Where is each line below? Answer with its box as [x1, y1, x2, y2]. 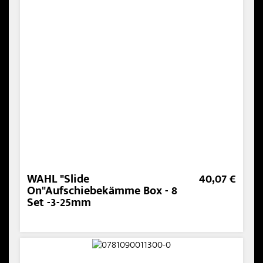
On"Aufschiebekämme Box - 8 [27, 183, 177, 203]
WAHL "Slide [27, 171, 89, 191]
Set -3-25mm [27, 194, 91, 214]
